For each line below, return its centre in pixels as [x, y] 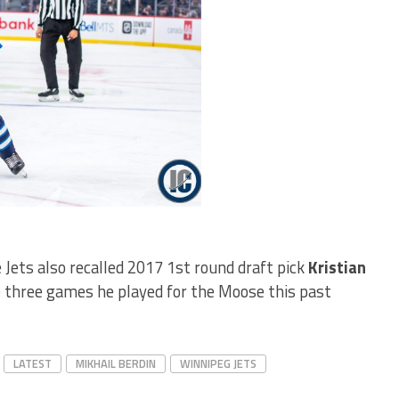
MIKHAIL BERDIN [116, 364]
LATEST [33, 364]
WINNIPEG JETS [218, 364]
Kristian [337, 268]
